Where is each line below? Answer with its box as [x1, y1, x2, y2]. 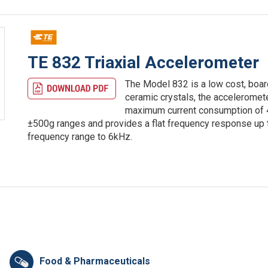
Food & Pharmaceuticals [39, 255, 150, 267]
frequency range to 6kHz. [28, 130, 133, 142]
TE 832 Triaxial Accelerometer [28, 52, 260, 72]
